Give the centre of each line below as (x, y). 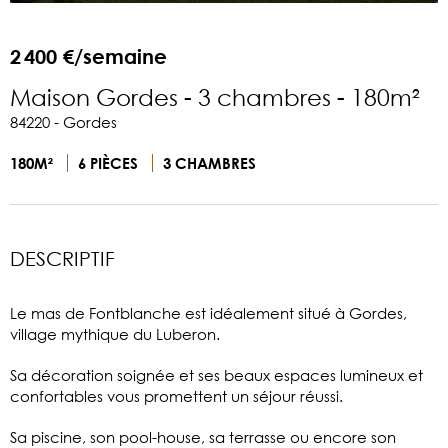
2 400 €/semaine (88, 56)
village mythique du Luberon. (115, 333)
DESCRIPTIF (62, 258)
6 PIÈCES (110, 162)
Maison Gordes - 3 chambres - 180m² (215, 96)
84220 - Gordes (63, 121)
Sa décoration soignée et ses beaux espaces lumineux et (216, 374)
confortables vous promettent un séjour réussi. (176, 395)
